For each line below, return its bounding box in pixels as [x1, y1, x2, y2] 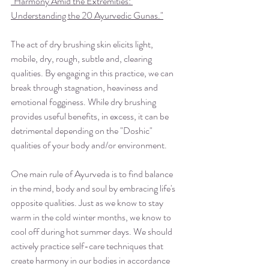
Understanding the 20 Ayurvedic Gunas [11, 8, 158, 22]
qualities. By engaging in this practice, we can [11, 65, 175, 80]
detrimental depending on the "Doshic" [11, 123, 154, 138]
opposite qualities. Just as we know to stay [11, 195, 165, 210]
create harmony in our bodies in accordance [11, 253, 172, 267]
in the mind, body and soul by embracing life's [11, 181, 177, 195]
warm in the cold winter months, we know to [11, 210, 173, 224]
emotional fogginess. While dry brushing [11, 94, 158, 109]
